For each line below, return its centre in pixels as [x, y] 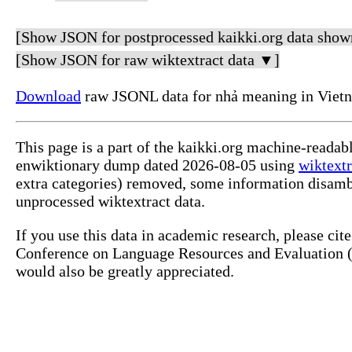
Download [48, 96]
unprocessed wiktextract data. [110, 202]
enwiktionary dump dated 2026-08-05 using [157, 165]
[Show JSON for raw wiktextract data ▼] [148, 60]
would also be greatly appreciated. [125, 271]
